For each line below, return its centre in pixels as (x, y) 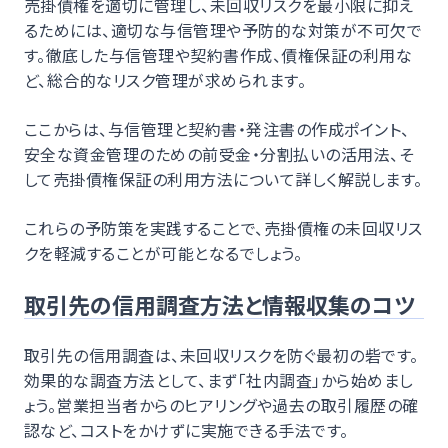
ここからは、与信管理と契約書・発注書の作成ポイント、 (217, 128)
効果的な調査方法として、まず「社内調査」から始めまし (219, 379)
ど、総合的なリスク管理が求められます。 (165, 79)
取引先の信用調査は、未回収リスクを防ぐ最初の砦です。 (221, 354)
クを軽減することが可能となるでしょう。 (163, 252)
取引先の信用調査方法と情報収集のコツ (219, 303)
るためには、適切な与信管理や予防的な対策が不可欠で (223, 29)
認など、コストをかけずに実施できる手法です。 (186, 429)
